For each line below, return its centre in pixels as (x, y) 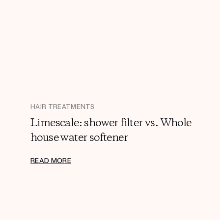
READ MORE (51, 161)
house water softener (79, 138)
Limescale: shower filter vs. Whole (111, 123)
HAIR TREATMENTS (63, 107)
